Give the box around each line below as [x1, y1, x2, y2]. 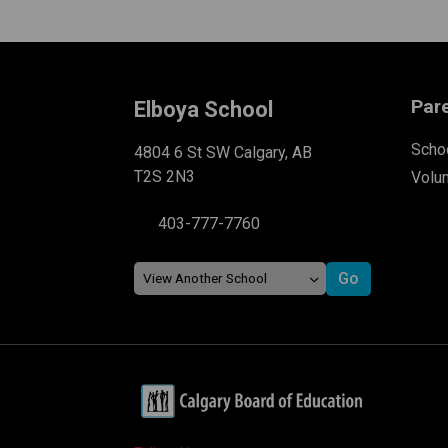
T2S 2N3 [134, 166, 196, 186]
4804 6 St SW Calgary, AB [134, 142, 313, 162]
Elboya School [134, 96, 274, 122]
